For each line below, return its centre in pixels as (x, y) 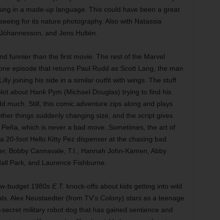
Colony (111, 198)
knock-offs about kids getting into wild (123, 186)
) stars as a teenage (153, 198)
